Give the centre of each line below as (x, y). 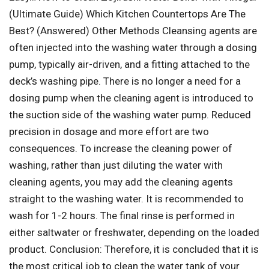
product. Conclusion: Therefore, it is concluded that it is (134, 249)
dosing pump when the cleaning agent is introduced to (131, 98)
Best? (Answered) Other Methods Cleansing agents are (133, 30)
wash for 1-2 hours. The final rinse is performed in (122, 215)
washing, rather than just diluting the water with (116, 165)
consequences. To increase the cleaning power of (121, 148)
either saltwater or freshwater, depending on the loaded (134, 232)
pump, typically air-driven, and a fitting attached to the (129, 64)
